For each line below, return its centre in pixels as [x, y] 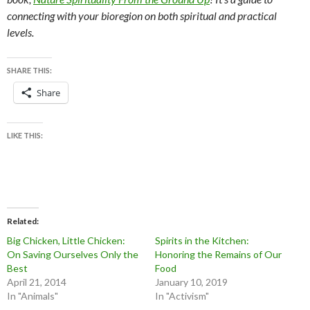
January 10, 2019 [191, 282]
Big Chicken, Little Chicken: [66, 240]
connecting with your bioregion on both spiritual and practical [142, 15]
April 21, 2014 [37, 282]
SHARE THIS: [29, 70]
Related [22, 221]
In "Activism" [182, 295]
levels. [20, 32]
